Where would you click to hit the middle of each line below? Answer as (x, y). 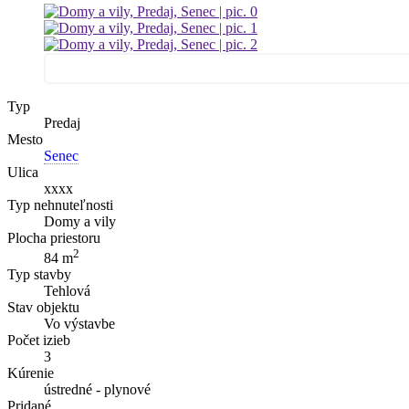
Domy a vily (80, 221)
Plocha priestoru (54, 237)
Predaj (62, 122)
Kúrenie (31, 373)
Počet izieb (39, 341)
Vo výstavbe (79, 324)
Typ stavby (39, 275)
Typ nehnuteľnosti (60, 204)
